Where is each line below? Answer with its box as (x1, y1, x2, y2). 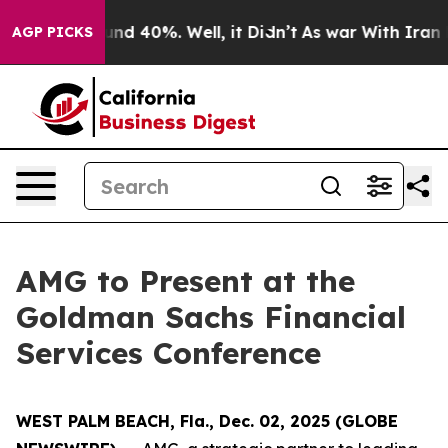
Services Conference (16, 334, 321, 372)
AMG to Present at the (16, 262, 355, 300)
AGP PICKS (12, 23, 93, 41)
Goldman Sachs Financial (16, 298, 406, 336)
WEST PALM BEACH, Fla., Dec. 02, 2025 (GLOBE (16, 411, 398, 431)
